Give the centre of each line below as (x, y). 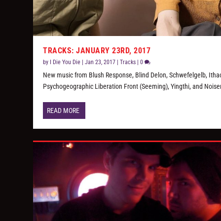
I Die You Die (65, 62)
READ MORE (63, 111)
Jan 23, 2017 (100, 62)
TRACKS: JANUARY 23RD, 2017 (97, 51)
